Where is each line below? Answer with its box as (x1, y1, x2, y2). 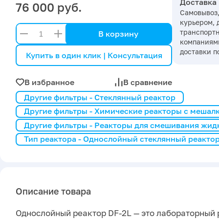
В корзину (98, 28, 138, 39)
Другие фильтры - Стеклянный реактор (24, 92, 175, 102)
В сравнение (123, 77, 172, 87)
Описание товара (16, 186, 91, 197)
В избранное (24, 77, 74, 87)
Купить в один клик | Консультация (25, 50, 162, 60)
